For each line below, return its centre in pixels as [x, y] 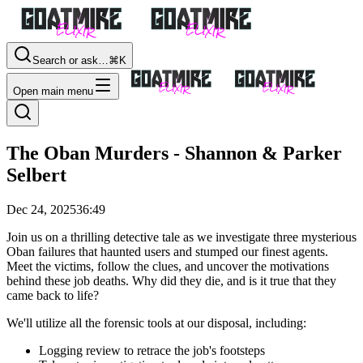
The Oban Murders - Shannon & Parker [174, 153]
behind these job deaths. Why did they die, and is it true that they [171, 280]
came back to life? [53, 295]
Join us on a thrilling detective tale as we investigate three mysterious [181, 237]
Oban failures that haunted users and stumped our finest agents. [167, 251]
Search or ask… [70, 60]
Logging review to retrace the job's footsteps [152, 350]
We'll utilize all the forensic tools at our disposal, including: [156, 322]
